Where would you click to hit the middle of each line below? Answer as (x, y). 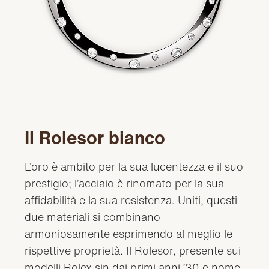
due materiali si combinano (93, 217)
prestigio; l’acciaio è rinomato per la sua (125, 183)
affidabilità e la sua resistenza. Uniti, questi (131, 200)
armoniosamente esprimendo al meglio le (129, 234)
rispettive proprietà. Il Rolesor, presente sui (133, 251)
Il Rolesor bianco (95, 138)
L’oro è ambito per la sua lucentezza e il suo (134, 167)
